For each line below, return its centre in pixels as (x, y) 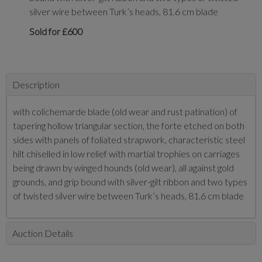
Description (36, 85)
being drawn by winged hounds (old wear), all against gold (123, 168)
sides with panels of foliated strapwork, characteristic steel (129, 139)
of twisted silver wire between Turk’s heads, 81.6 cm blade (128, 196)
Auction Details (43, 233)
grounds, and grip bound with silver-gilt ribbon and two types (130, 182)
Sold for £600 (56, 31)
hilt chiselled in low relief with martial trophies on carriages (126, 154)
